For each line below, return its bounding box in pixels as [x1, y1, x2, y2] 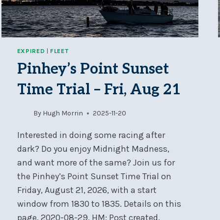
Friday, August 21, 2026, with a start [17, 185, 157, 196]
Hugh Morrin [43, 109, 83, 118]
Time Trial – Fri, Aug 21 [17, 81, 181, 99]
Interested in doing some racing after [17, 130, 165, 141]
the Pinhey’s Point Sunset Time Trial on [17, 171, 171, 182]
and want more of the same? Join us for [17, 157, 175, 168]
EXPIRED [17, 47, 45, 55]
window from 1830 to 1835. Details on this [17, 198, 181, 210]
